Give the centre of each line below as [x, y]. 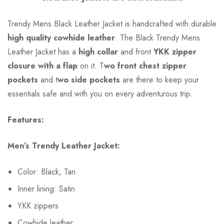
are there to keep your [159, 80]
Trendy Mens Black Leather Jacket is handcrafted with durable [112, 24]
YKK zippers [38, 206]
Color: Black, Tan [46, 172]
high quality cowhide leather [61, 38]
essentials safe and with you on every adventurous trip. [100, 94]
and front [136, 52]
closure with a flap [42, 66]
